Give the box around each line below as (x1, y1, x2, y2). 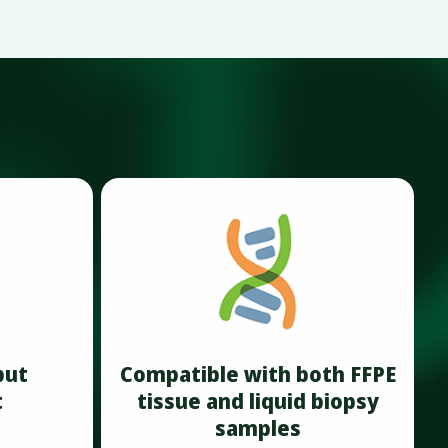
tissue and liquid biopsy (136, 386, 379, 415)
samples (214, 413, 301, 442)
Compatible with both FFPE (119, 359, 396, 388)
